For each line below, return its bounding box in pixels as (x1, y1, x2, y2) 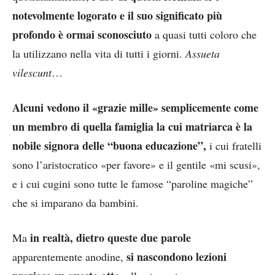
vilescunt (12, 64, 52, 80)
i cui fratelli (206, 137, 261, 153)
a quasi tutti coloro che (152, 26, 257, 42)
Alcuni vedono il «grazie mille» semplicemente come (12, 99, 258, 115)
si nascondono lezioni (126, 248, 227, 265)
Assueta (185, 45, 220, 61)
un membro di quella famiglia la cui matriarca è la (12, 118, 252, 134)
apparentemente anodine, (12, 249, 126, 264)
